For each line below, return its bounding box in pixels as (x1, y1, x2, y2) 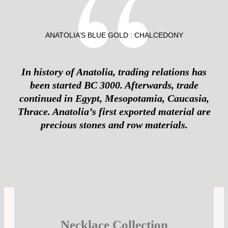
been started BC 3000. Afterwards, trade (30, 79, 198, 91)
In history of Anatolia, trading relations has (21, 66, 207, 77)
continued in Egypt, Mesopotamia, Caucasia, (19, 92, 209, 104)
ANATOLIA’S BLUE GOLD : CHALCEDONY (45, 31, 183, 39)
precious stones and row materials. (40, 119, 188, 130)
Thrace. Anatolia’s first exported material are (17, 105, 211, 117)
